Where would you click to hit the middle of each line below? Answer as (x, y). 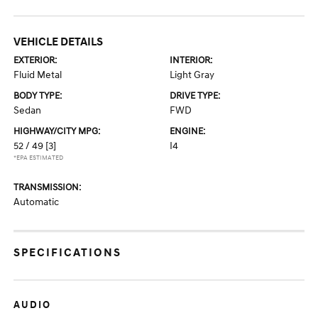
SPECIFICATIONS (68, 253)
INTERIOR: (191, 60)
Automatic (37, 202)
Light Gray (192, 75)
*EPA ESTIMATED (39, 158)
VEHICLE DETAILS (59, 42)
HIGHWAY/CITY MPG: (57, 131)
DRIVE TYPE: (195, 96)
